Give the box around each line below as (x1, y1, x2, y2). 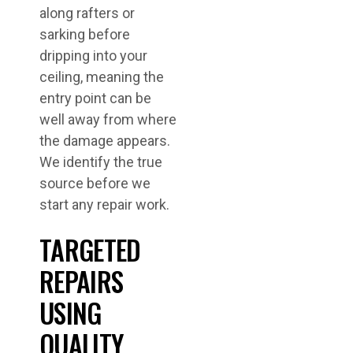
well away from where (39, 111, 176, 128)
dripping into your (39, 47, 147, 64)
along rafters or (39, 5, 135, 21)
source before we (39, 175, 150, 191)
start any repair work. (39, 196, 169, 213)
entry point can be (39, 90, 151, 106)
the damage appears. (39, 132, 170, 149)
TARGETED (39, 229, 141, 269)
